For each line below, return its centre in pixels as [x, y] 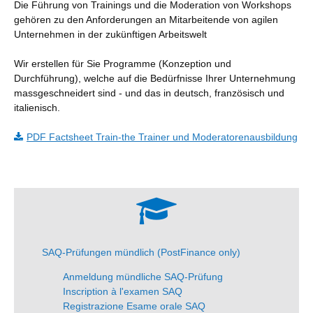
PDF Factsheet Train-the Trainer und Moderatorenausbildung [162, 137]
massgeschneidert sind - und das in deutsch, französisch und [149, 93]
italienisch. [38, 108]
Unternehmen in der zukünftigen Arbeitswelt [110, 35]
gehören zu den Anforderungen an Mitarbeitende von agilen [146, 20]
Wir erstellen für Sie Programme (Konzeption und [123, 64]
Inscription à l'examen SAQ [123, 291]
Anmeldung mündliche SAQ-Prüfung [143, 276]
